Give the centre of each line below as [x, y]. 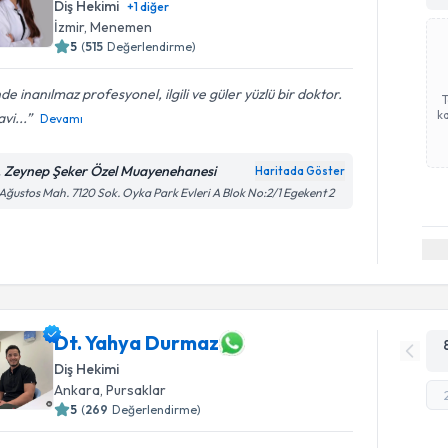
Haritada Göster [300, 171]
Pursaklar [136, 389]
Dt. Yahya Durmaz [137, 342]
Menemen [121, 27]
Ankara [77, 389]
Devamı [62, 118]
